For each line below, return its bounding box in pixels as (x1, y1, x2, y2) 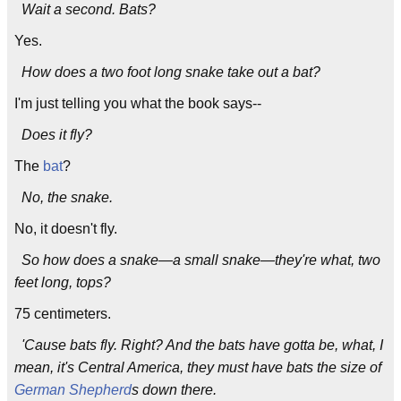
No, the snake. (14, 190, 113, 205)
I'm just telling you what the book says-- (14, 96, 261, 111)
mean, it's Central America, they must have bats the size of (14, 360, 381, 375)
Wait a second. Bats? (14, 2, 156, 17)
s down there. (132, 382, 217, 397)
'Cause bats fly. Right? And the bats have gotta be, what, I (14, 337, 383, 353)
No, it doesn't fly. (14, 221, 117, 236)
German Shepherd (14, 382, 132, 397)
